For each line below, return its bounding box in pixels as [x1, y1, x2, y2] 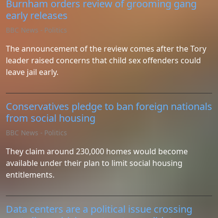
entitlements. [6, 169, 54, 180]
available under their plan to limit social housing [6, 158, 182, 168]
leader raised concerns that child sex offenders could [6, 55, 201, 66]
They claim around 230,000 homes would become [6, 146, 188, 157]
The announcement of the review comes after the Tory [6, 43, 206, 54]
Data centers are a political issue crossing [6, 202, 192, 216]
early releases [6, 9, 68, 22]
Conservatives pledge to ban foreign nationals [6, 100, 212, 113]
